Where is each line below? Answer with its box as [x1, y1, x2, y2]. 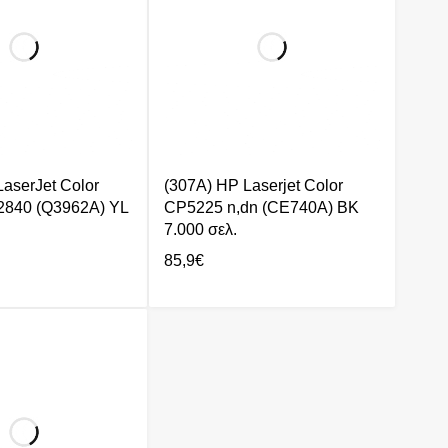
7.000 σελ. [164, 221, 237, 239]
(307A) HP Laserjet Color [164, 177, 343, 195]
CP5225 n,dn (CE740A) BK [164, 199, 359, 217]
